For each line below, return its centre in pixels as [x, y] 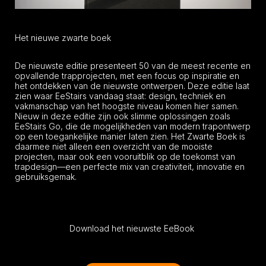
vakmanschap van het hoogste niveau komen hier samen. [127, 106]
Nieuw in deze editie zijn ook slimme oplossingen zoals [123, 116]
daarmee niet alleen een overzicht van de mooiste [114, 146]
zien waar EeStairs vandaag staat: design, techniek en [120, 96]
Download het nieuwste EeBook [133, 228]
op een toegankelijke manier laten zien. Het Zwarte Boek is [130, 136]
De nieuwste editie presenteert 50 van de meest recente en [133, 65]
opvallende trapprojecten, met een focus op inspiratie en [127, 75]
